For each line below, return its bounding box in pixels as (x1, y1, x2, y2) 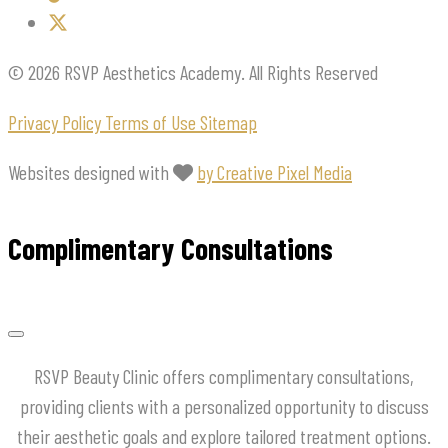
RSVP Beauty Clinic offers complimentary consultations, (34, 364, 414, 389)
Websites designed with (8, 159, 173, 184)
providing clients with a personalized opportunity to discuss (19, 394, 429, 419)
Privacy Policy (8, 109, 105, 134)
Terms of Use (105, 109, 200, 134)
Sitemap (200, 109, 257, 134)
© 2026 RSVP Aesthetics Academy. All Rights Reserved (8, 59, 378, 84)
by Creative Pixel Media (197, 159, 352, 184)
